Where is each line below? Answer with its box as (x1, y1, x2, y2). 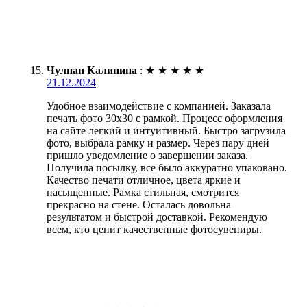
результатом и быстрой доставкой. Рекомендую (47, 210, 267, 223)
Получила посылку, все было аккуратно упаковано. (47, 161, 287, 173)
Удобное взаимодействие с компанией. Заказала (47, 99, 271, 112)
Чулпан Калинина (47, 64, 137, 76)
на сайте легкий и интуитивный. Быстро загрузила (47, 124, 286, 136)
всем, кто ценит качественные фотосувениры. (47, 223, 262, 235)
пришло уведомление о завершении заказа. (47, 149, 248, 161)
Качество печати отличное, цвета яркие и (47, 173, 241, 186)
